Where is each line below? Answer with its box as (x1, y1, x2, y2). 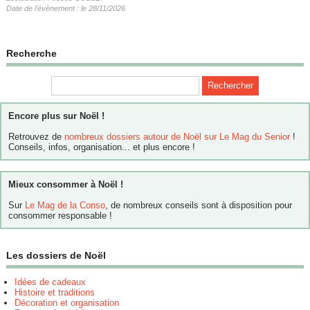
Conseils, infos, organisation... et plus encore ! (8, 142, 195, 153)
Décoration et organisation (14, 298, 119, 309)
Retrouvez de (8, 131, 64, 143)
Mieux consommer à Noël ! (8, 179, 123, 190)
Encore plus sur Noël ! (8, 111, 104, 122)
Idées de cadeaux (14, 277, 86, 288)
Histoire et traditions (14, 287, 95, 298)
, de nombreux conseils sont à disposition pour (105, 200, 292, 211)
